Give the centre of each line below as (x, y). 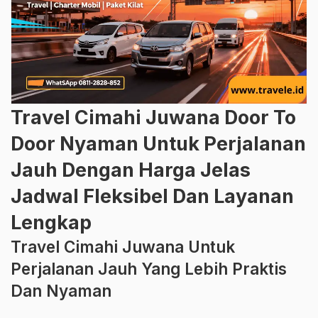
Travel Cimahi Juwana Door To (153, 118)
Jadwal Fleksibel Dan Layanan (152, 197)
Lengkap (51, 223)
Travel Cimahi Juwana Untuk (123, 247)
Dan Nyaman (61, 291)
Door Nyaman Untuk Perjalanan (158, 144)
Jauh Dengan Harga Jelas (131, 170)
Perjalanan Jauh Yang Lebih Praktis (149, 269)
